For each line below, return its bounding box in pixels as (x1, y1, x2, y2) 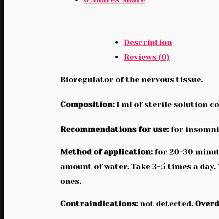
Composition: (60, 100, 114, 109)
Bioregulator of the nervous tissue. (60, 74, 203, 84)
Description (124, 37, 172, 47)
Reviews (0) (124, 52, 170, 62)
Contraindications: (60, 199, 138, 209)
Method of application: (60, 147, 153, 157)
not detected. (138, 199, 195, 209)
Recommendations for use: (60, 125, 171, 134)
